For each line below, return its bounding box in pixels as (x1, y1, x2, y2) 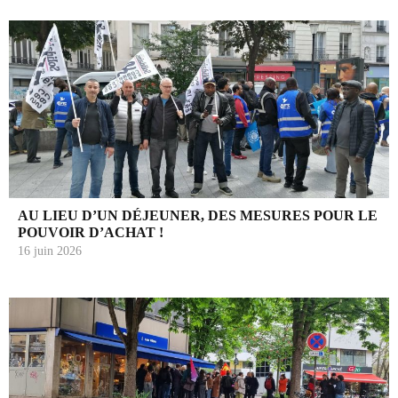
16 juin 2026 (18, 243, 82, 258)
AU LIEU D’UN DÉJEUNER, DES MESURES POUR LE (18, 207, 378, 223)
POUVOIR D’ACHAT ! (18, 224, 163, 240)
